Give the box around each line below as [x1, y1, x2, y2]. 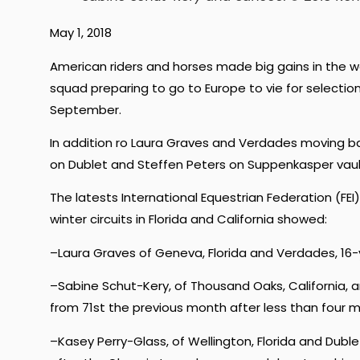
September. [50, 100, 121, 118]
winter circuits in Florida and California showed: [50, 211, 327, 228]
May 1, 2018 [50, 24, 112, 42]
